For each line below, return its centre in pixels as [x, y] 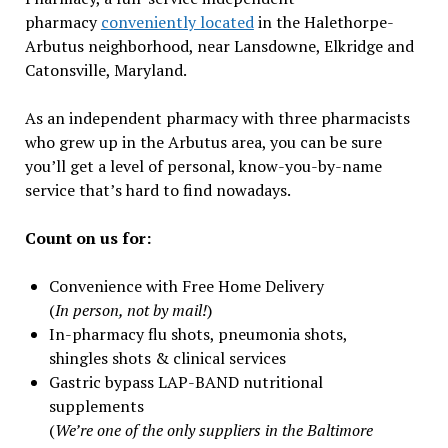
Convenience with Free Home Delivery [188, 285]
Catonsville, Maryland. [105, 69]
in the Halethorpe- [323, 21]
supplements [98, 405]
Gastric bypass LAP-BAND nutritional [185, 381]
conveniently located [177, 21]
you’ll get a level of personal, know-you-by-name [203, 165]
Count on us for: [87, 237]
